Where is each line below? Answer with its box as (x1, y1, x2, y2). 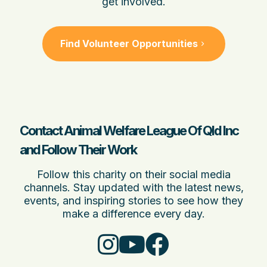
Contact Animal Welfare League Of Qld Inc (20, 123, 238, 139)
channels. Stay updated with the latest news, (23, 181, 244, 194)
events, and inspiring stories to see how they (24, 194, 243, 207)
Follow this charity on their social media (36, 168, 231, 181)
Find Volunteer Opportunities (60, 38, 198, 50)
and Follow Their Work (20, 142, 136, 158)
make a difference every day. (62, 207, 205, 221)
